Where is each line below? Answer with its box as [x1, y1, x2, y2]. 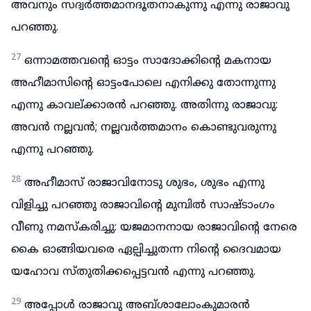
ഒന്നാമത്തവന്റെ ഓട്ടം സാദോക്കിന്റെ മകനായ [24, 54, 271, 68]
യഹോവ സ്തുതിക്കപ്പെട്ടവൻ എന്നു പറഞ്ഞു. [11, 265, 255, 279]
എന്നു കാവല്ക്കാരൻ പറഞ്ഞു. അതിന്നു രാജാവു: [11, 99, 278, 112]
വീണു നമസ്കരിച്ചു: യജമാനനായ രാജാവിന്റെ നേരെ [11, 221, 297, 235]
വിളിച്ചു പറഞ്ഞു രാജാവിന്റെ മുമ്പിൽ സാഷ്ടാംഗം [11, 199, 275, 212]
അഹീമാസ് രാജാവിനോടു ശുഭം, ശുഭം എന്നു [24, 176, 264, 190]
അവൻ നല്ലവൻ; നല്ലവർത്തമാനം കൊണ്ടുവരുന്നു [11, 121, 276, 135]
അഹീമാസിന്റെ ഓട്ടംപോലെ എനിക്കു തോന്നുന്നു [11, 76, 276, 90]
